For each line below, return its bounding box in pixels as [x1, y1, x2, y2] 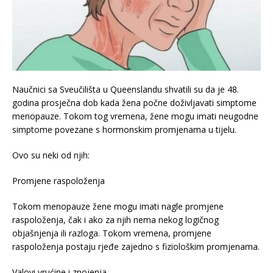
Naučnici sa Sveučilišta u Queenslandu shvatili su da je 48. [12, 83, 239, 96]
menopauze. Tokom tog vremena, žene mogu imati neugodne [12, 110, 258, 122]
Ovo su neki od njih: [12, 149, 90, 161]
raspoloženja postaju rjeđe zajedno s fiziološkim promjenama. [12, 241, 260, 253]
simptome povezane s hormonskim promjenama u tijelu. [12, 124, 236, 136]
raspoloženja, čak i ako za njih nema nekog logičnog [12, 214, 219, 226]
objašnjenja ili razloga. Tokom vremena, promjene [12, 227, 211, 239]
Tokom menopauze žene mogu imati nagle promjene [12, 200, 224, 213]
